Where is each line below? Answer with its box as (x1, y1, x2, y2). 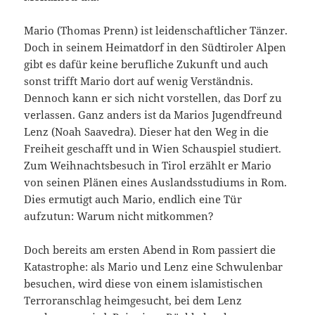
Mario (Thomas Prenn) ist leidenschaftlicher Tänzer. (24, 23, 288, 38)
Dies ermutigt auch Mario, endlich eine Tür (24, 192, 243, 207)
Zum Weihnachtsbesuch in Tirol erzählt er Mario (24, 158, 272, 173)
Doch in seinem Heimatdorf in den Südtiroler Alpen (24, 40, 287, 55)
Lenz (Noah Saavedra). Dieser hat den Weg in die (24, 124, 269, 139)
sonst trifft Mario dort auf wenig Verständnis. (24, 74, 254, 89)
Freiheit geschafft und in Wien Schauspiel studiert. (24, 141, 282, 156)
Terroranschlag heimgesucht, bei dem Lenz (24, 293, 243, 308)
